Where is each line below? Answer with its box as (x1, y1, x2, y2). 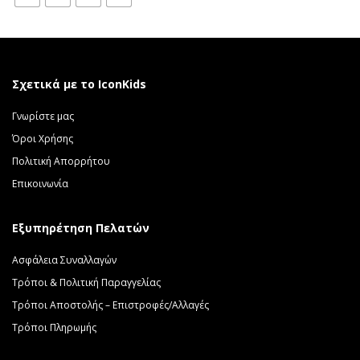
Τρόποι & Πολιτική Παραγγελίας (12, 276, 161, 289)
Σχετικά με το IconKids (12, 76, 146, 92)
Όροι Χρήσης (12, 132, 73, 145)
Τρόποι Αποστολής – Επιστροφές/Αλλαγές (12, 298, 209, 312)
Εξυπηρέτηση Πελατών (12, 220, 149, 235)
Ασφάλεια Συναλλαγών (12, 253, 117, 267)
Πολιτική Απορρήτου (12, 154, 110, 168)
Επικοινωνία (12, 177, 68, 190)
